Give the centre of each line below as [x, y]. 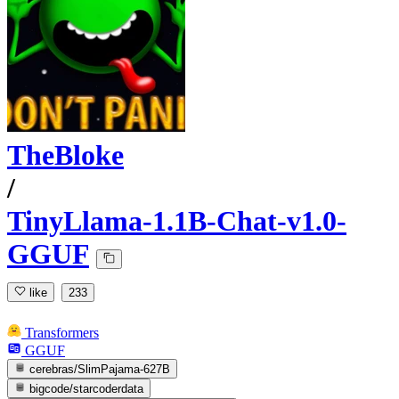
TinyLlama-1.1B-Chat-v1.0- [177, 221]
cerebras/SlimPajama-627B [100, 369]
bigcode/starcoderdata [87, 389]
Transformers [62, 332]
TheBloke [65, 155]
